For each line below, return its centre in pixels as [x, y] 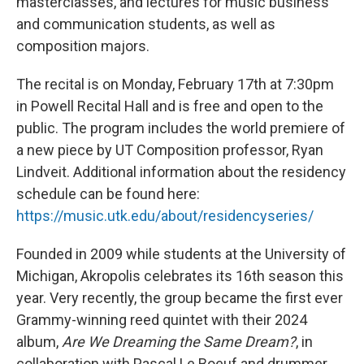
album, [39, 341]
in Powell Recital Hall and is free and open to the [170, 106]
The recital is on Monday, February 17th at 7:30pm [175, 84]
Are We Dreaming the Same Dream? [179, 341]
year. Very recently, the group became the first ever [180, 297]
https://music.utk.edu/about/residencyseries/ [165, 215]
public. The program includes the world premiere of [181, 128]
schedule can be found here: [108, 193]
